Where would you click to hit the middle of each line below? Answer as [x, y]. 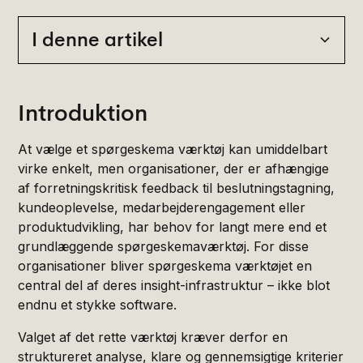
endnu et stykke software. [98, 304]
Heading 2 [62, 93]
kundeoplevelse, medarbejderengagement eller [162, 207]
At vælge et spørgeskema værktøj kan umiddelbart [173, 149]
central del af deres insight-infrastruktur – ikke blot [174, 285]
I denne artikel [98, 39]
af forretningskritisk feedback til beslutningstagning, [177, 188]
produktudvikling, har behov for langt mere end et [173, 226]
